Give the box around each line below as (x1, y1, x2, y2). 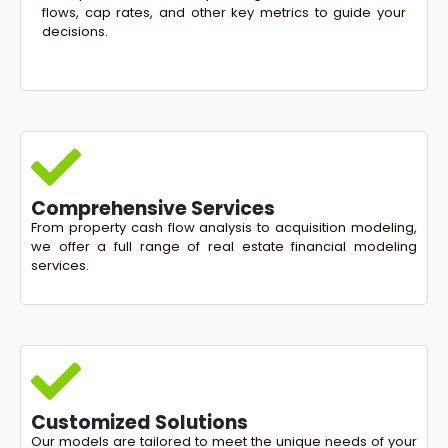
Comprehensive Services (31, 195, 275, 223)
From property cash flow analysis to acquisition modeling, (31, 218, 417, 238)
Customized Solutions (31, 408, 248, 436)
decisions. (42, 21, 108, 41)
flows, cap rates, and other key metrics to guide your (42, 2, 406, 22)
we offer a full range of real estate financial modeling (31, 237, 417, 257)
